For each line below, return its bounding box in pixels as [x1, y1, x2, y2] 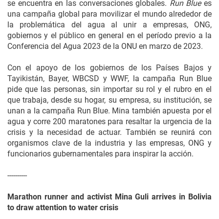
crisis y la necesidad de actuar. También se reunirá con [7, 128, 212, 137]
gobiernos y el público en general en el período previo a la [7, 31, 212, 40]
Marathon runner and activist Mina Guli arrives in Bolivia [7, 192, 212, 201]
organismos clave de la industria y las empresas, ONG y [7, 138, 212, 148]
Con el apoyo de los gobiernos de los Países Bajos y [7, 63, 212, 72]
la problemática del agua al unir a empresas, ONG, [7, 20, 212, 29]
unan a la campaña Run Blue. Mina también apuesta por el [7, 106, 212, 115]
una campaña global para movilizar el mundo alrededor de [7, 9, 212, 19]
